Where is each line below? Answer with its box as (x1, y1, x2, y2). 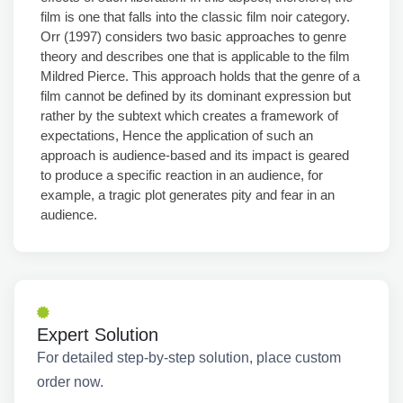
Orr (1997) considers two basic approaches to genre (40, 29, 346, 44)
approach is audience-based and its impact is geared (40, 148, 349, 163)
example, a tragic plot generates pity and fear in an (40, 187, 335, 202)
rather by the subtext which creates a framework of (40, 108, 338, 123)
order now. (37, 374, 103, 390)
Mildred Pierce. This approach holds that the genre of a (40, 68, 360, 84)
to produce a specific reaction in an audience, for (40, 167, 323, 183)
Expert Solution (37, 325, 158, 345)
